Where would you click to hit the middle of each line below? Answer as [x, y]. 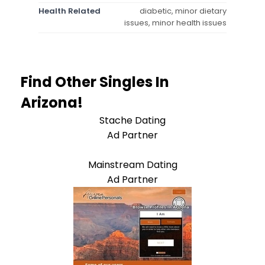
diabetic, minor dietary [183, 11]
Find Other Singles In [95, 82]
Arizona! [52, 102]
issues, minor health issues [175, 22]
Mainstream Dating [132, 164]
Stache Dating [132, 120]
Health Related [70, 11]
